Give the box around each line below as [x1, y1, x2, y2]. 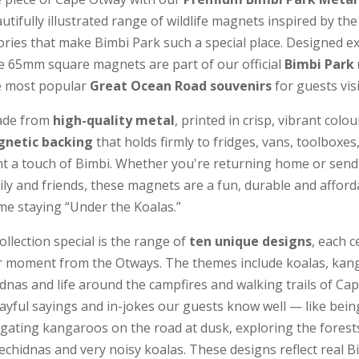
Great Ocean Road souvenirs [90, 77, 272, 95]
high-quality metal [53, 111, 175, 130]
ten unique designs [189, 232, 313, 251]
